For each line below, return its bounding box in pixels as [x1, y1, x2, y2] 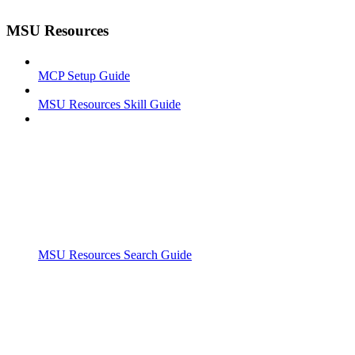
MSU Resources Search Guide [38, 247, 192, 261]
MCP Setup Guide [38, 68, 130, 82]
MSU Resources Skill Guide [38, 97, 181, 111]
